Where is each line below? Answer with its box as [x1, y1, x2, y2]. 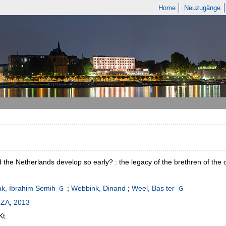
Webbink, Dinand [71, 184, 126, 193]
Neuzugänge [184, 4, 221, 12]
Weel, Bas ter [132, 184, 175, 193]
